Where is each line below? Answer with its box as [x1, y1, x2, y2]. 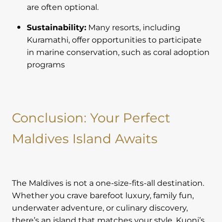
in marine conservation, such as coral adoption [27, 46, 210, 59]
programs [27, 58, 65, 72]
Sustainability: [27, 21, 86, 35]
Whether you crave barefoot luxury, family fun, [12, 189, 194, 203]
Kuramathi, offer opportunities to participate [27, 34, 202, 47]
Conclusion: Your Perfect [12, 108, 170, 129]
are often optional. [27, 1, 99, 14]
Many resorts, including [86, 21, 180, 35]
